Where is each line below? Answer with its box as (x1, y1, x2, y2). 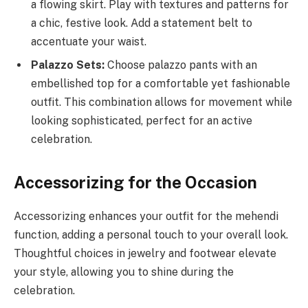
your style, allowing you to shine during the (14, 265, 234, 279)
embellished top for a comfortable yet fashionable (31, 77, 290, 91)
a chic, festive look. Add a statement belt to (31, 16, 252, 30)
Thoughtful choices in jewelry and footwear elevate (14, 247, 276, 261)
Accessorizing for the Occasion (14, 173, 257, 192)
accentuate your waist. (31, 35, 146, 49)
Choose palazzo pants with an (104, 58, 257, 72)
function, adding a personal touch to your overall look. (14, 228, 288, 242)
